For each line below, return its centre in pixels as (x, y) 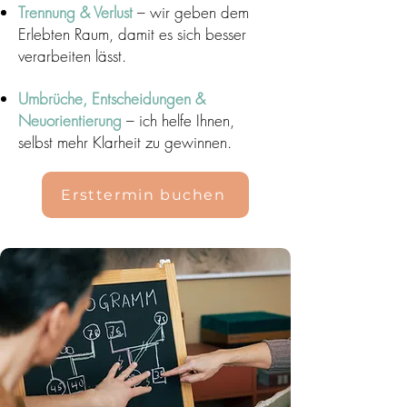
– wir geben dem (193, 12)
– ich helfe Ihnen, (178, 120)
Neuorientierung (70, 120)
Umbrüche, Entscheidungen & (112, 99)
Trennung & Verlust (75, 12)
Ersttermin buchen (144, 195)
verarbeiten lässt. (72, 56)
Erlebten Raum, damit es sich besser (132, 34)
